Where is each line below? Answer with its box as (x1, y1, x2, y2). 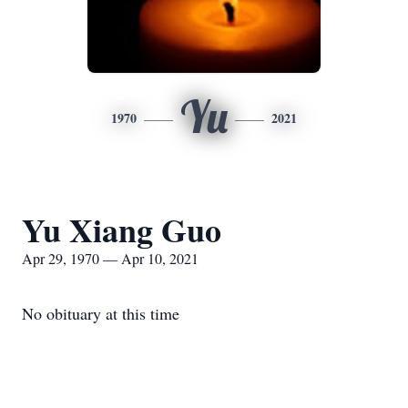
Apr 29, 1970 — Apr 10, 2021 (22, 249, 199, 268)
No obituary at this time (22, 302, 179, 324)
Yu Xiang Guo (22, 206, 221, 253)
